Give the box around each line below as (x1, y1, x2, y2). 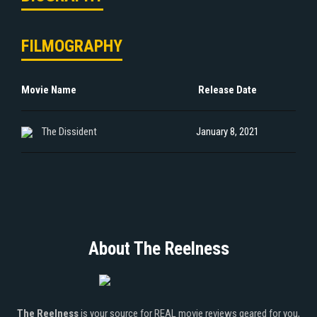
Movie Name (21, 83, 76, 96)
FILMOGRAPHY (21, 35, 122, 56)
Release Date (197, 83, 257, 96)
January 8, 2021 (195, 125, 259, 138)
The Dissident (42, 125, 97, 138)
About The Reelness (88, 238, 229, 259)
